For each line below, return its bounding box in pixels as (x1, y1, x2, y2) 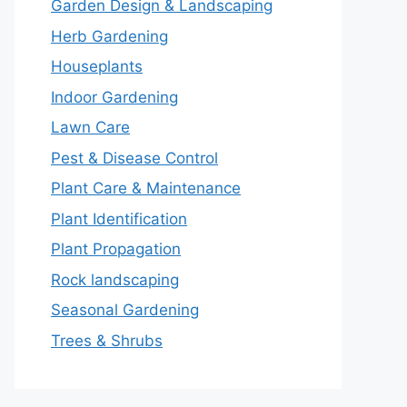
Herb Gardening (51, 26, 168, 45)
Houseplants (51, 57, 143, 76)
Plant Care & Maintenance (51, 179, 241, 198)
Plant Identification (51, 209, 187, 228)
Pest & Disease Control (51, 148, 218, 167)
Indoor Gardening (51, 87, 178, 106)
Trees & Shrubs (51, 331, 163, 350)
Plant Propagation (51, 240, 181, 259)
